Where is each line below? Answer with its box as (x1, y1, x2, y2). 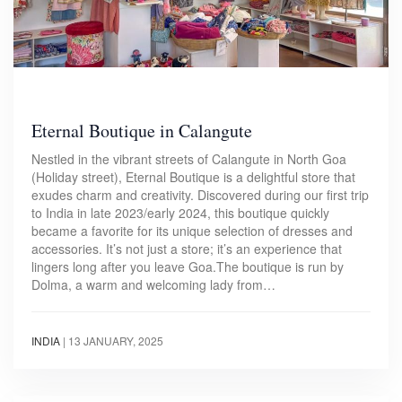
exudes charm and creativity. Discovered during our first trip (31, 185, 369, 204)
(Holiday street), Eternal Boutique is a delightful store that (31, 167, 355, 186)
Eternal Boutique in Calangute (31, 118, 252, 143)
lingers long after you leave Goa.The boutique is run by (31, 257, 344, 275)
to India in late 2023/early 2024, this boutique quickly (31, 203, 329, 222)
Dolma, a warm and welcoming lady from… (31, 275, 275, 293)
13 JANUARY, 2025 (68, 332, 163, 348)
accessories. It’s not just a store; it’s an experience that (31, 239, 342, 258)
